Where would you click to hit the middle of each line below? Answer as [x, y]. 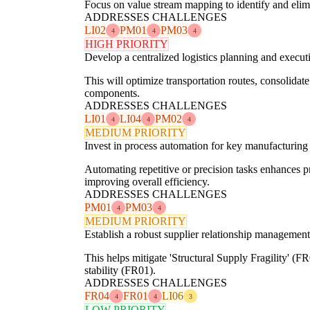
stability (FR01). [120, 271]
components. [112, 93]
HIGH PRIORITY [127, 44]
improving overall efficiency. [147, 182]
